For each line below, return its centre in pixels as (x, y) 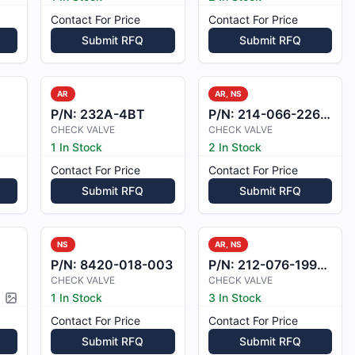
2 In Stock (235, 147)
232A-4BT (113, 114)
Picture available (54, 306)
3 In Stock (235, 298)
